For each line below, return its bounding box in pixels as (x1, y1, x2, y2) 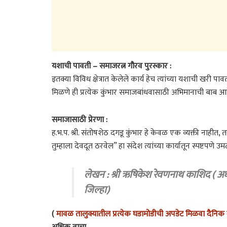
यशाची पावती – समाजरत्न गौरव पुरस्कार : (52, 59, 171, 73)
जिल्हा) (84, 181, 109, 199)
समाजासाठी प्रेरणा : (52, 113, 107, 127)
